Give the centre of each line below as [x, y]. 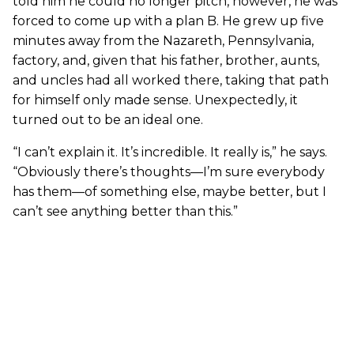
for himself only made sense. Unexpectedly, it [155, 100]
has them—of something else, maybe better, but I [169, 191]
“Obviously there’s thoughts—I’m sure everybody [169, 171]
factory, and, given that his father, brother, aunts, [166, 60]
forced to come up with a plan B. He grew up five [168, 21]
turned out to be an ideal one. [108, 119]
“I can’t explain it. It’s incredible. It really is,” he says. [170, 152]
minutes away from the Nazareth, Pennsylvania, [163, 40]
